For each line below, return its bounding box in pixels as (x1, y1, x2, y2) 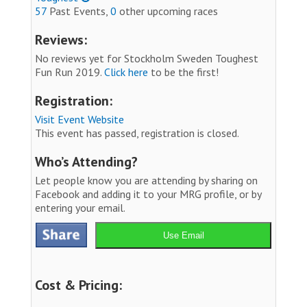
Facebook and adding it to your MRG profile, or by (35, 186, 261, 201)
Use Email (162, 230, 204, 241)
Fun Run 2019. (35, 64, 104, 79)
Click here (104, 64, 148, 79)
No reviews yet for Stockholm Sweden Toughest (35, 51, 258, 65)
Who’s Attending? (35, 152, 138, 171)
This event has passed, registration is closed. (35, 125, 239, 140)
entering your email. (35, 200, 125, 214)
